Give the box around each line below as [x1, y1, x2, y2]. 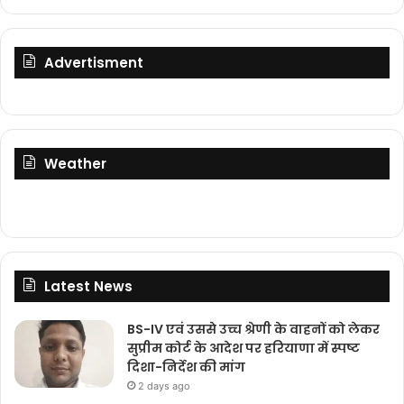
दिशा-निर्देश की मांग [127, 357, 245, 376]
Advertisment [44, 52, 143, 72]
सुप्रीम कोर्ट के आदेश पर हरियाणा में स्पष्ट [127, 338, 360, 357]
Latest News [44, 276, 133, 296]
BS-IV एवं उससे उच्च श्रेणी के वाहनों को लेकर [127, 319, 380, 338]
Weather [44, 153, 106, 173]
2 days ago [138, 379, 190, 392]
